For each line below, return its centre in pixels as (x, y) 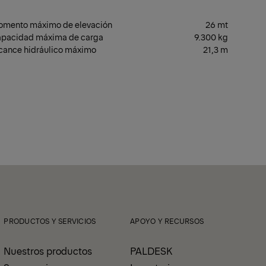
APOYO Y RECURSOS (167, 221)
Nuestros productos (48, 250)
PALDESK (151, 250)
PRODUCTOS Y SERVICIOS (50, 221)
